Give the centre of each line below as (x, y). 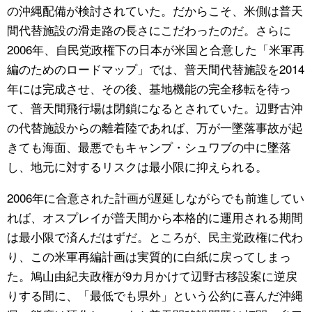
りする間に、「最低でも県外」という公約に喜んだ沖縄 (155, 295)
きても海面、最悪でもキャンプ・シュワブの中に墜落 (149, 146)
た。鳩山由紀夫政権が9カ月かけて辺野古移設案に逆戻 (152, 275)
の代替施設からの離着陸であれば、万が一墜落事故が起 (155, 127)
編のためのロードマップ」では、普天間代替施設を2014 (156, 68)
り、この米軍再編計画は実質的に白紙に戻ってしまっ (149, 256)
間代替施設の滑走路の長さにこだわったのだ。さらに (149, 29)
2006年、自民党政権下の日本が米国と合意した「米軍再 (156, 49)
